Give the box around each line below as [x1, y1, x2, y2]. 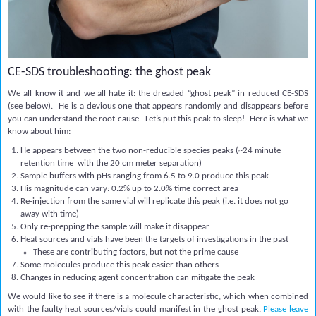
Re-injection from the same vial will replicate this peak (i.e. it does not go [20, 197, 288, 207]
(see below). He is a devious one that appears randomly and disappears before [8, 102, 308, 111]
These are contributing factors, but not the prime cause [33, 248, 238, 257]
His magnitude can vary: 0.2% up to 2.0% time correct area [20, 184, 238, 194]
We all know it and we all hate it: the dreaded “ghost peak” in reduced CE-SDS [8, 89, 308, 99]
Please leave [263, 305, 308, 315]
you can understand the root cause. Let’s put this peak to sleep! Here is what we [8, 114, 308, 124]
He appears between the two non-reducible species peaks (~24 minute [20, 146, 281, 156]
